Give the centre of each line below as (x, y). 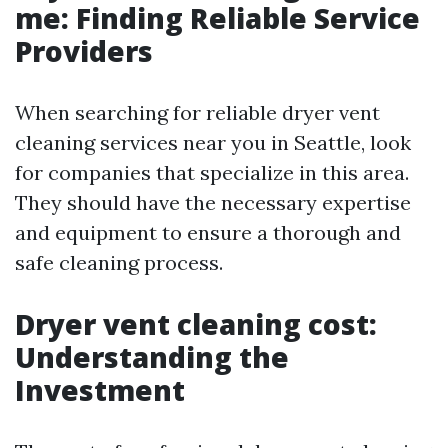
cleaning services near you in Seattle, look (213, 142)
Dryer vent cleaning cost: (196, 324)
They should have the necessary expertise (213, 202)
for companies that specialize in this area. (212, 172)
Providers (84, 51)
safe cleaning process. (119, 262)
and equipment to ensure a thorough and (208, 232)
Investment (100, 390)
